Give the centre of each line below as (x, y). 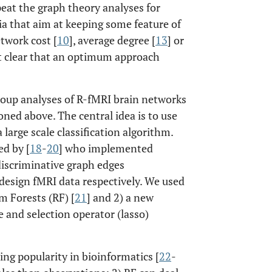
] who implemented (106, 148)
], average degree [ (112, 40)
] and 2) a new (120, 197)
